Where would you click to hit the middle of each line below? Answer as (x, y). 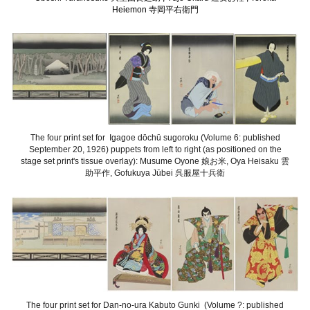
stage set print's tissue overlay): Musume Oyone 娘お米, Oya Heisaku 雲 (155, 162)
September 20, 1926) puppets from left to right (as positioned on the (155, 150)
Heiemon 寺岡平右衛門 (155, 10)
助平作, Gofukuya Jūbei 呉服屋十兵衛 (155, 173)
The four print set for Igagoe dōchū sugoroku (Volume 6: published (155, 138)
